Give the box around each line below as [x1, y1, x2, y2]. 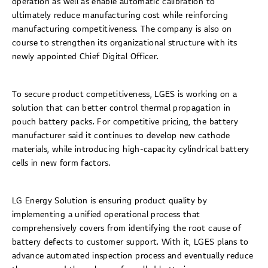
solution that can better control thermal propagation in [12, 103, 231, 113]
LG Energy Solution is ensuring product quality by [12, 196, 208, 206]
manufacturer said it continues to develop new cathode [12, 131, 230, 141]
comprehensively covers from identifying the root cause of [12, 224, 241, 233]
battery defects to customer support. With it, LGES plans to [12, 237, 249, 247]
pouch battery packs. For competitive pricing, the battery [12, 117, 238, 127]
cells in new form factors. [12, 159, 111, 168]
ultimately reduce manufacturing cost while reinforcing [12, 11, 228, 20]
